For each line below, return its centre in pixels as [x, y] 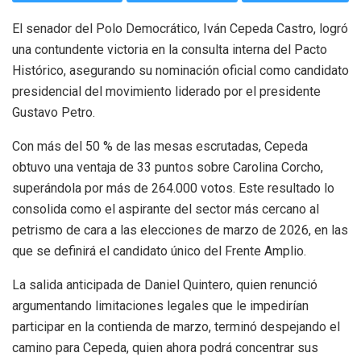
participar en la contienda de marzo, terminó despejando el [176, 327]
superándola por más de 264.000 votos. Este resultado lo [173, 189]
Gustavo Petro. [54, 113]
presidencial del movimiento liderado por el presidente [166, 92]
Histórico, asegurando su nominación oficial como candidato [180, 71]
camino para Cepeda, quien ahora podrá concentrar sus [165, 348]
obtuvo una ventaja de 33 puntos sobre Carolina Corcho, [168, 168]
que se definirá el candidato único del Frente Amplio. [159, 251]
